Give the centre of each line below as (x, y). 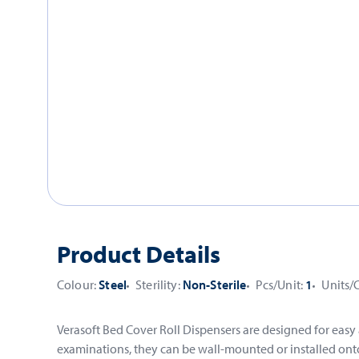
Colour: (78, 284)
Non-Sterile (214, 284)
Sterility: (159, 284)
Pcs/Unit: (280, 284)
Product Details (139, 254)
